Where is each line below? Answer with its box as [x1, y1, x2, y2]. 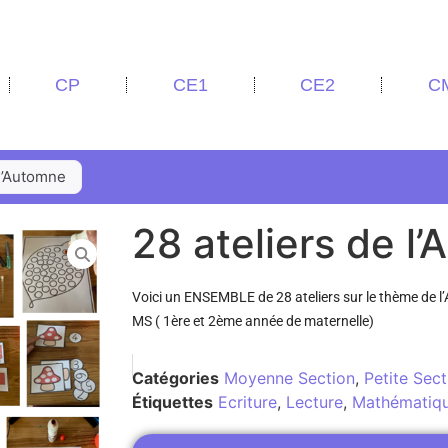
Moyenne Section [224, 368, 355, 389]
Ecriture [218, 392, 277, 413]
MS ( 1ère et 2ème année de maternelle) [132, 313, 374, 329]
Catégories [132, 368, 219, 389]
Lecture [286, 392, 343, 413]
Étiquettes [132, 392, 213, 413]
